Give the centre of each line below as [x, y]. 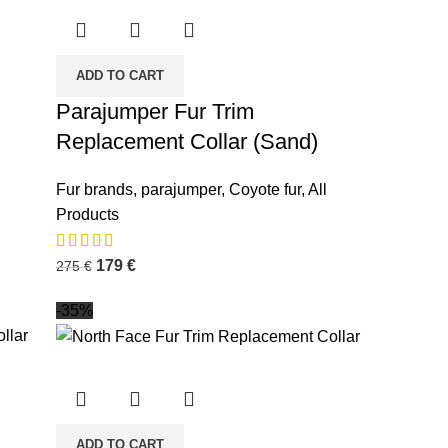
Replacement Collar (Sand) [186, 141]
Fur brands [94, 189]
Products [87, 214]
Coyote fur [264, 189]
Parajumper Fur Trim [154, 111]
